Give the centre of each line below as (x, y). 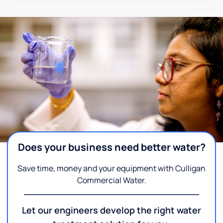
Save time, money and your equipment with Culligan (111, 168)
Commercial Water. (111, 180)
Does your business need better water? (111, 147)
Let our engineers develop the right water (111, 210)
